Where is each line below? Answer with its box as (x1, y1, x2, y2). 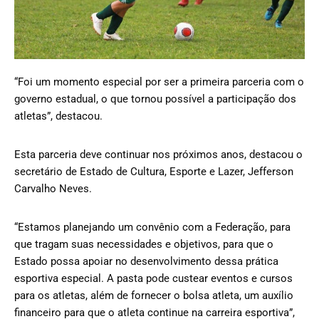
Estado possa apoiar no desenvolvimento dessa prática (14, 255, 278, 268)
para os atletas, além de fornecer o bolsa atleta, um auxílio (14, 289, 293, 303)
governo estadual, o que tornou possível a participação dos (14, 93, 296, 106)
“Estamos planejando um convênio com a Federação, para (14, 221, 291, 234)
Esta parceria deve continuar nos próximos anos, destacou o (14, 148, 303, 162)
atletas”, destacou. (14, 110, 103, 123)
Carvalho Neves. (14, 182, 92, 196)
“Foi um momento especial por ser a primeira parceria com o (14, 75, 304, 89)
